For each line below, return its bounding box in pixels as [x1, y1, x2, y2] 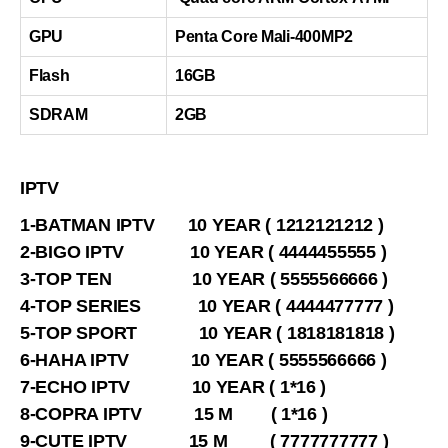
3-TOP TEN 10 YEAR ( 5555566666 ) [20, 269, 389, 290]
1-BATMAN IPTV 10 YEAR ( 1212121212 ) [20, 215, 384, 236]
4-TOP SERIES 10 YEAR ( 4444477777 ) [20, 296, 394, 317]
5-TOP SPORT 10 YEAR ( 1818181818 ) [20, 323, 395, 344]
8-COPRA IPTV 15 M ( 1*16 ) [20, 404, 328, 425]
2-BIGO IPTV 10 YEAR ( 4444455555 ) [20, 242, 387, 263]
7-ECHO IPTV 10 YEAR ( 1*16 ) [20, 377, 327, 398]
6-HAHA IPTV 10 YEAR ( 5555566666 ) [20, 350, 387, 371]
